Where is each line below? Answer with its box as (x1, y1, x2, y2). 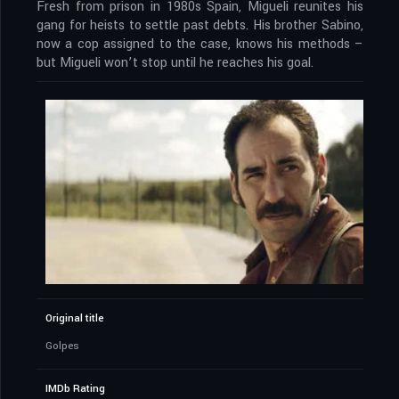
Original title (45, 311, 104, 326)
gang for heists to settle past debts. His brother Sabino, (37, 15, 363, 35)
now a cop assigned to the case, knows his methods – (37, 34, 363, 53)
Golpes (45, 338, 79, 354)
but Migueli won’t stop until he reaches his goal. (37, 53, 313, 72)
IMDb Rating (45, 381, 105, 396)
